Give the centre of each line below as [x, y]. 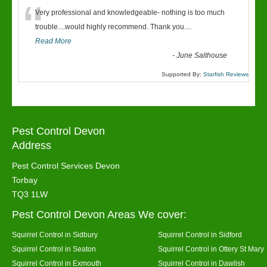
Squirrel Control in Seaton [54, 249]
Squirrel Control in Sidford [200, 235]
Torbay [25, 180]
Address [32, 145]
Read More [53, 41]
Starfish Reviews [226, 74]
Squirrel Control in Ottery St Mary [211, 249]
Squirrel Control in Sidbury [55, 235]
